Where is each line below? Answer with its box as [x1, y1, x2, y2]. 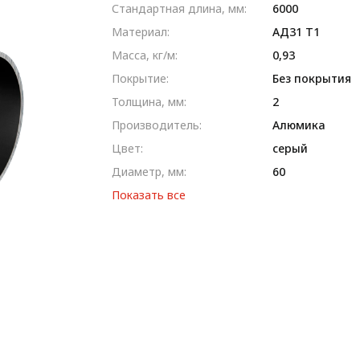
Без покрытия [272, 70, 351, 86]
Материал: [112, 23, 170, 39]
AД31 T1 [272, 23, 320, 39]
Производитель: [112, 117, 202, 133]
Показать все [112, 186, 186, 202]
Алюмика [272, 117, 325, 133]
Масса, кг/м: [112, 47, 178, 63]
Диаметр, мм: [112, 163, 186, 179]
